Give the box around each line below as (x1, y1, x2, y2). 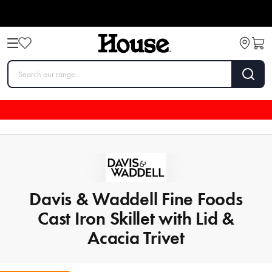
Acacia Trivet (87, 226, 185, 249)
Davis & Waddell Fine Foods (29, 187, 243, 210)
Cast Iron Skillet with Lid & (38, 206, 234, 229)
